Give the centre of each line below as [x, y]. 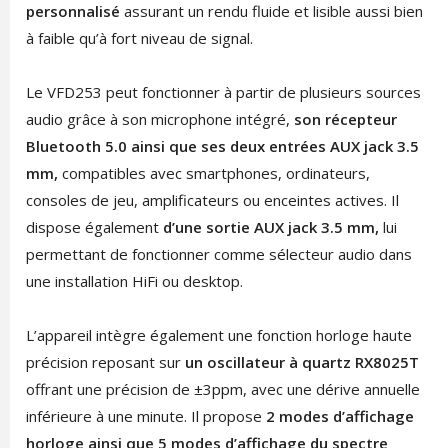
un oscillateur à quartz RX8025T [301, 362]
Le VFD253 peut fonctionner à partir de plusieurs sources [223, 92]
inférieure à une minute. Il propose [145, 416]
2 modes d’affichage [339, 416]
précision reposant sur [105, 362]
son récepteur [345, 119]
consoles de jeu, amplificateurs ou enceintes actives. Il [212, 200]
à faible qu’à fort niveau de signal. [139, 38]
